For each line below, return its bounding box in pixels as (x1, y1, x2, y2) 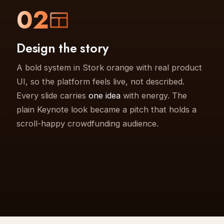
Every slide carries (16, 90, 89, 100)
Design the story (16, 38, 109, 57)
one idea (88, 90, 121, 100)
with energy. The (120, 90, 187, 100)
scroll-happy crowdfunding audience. (16, 118, 159, 128)
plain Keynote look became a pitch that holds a (16, 104, 197, 114)
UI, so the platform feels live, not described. (16, 76, 185, 86)
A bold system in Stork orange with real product (16, 62, 202, 72)
